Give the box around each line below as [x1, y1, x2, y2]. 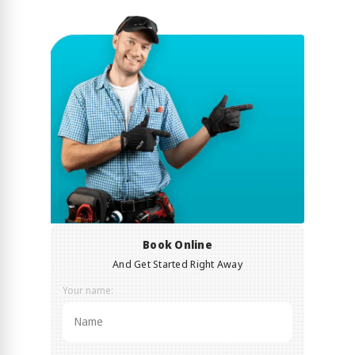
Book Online [142, 237, 213, 253]
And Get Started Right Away [113, 257, 242, 272]
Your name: [63, 284, 113, 298]
